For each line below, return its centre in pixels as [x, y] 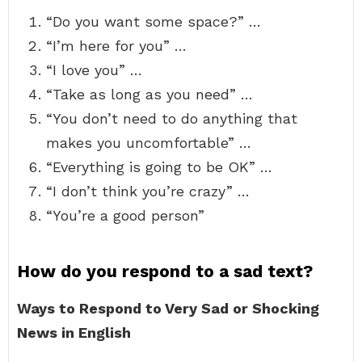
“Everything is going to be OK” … [159, 167]
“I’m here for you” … [116, 46]
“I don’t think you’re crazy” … [148, 191]
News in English [74, 333]
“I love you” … [94, 70]
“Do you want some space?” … [154, 21]
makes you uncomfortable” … [149, 143]
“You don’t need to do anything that [172, 118]
